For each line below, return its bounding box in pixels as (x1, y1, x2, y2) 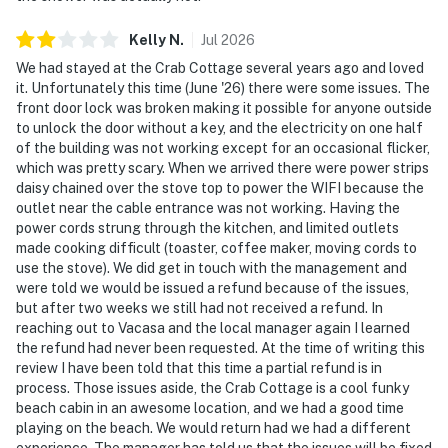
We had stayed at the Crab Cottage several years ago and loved (16, 59, 424, 76)
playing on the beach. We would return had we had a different (16, 419, 411, 436)
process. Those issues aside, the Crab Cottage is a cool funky (16, 379, 409, 396)
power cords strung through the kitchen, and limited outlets (16, 219, 399, 236)
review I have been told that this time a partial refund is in (16, 359, 382, 376)
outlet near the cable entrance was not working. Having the (16, 199, 400, 216)
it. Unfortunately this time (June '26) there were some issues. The (16, 79, 430, 96)
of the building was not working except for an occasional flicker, (16, 139, 430, 156)
